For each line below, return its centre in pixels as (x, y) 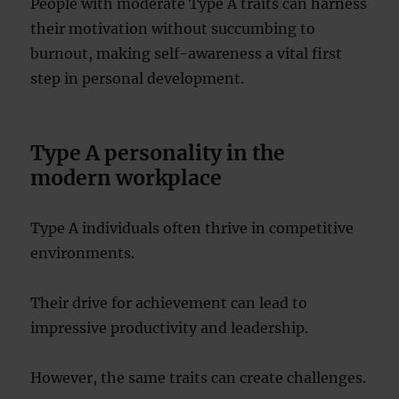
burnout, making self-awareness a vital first (187, 53)
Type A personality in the (158, 153)
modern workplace (126, 178)
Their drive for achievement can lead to (169, 303)
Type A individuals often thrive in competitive (192, 228)
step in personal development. (138, 78)
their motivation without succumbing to (173, 28)
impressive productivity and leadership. (170, 328)
